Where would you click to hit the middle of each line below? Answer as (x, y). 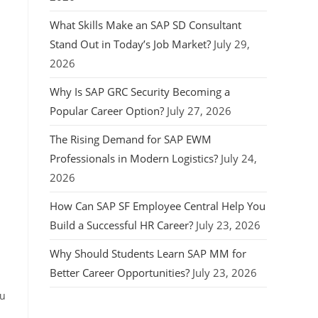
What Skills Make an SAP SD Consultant (146, 25)
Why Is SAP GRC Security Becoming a (140, 92)
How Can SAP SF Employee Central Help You (158, 206)
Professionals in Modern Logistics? (134, 158)
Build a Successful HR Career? (121, 225)
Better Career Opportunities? (120, 273)
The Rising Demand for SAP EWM (131, 139)
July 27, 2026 (199, 111)
